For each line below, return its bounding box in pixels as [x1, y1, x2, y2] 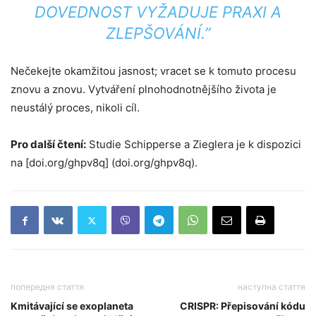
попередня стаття [11, 281, 84, 292]
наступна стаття [238, 281, 305, 292]
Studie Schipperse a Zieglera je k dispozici [86, 138, 301, 151]
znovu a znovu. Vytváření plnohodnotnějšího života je [11, 83, 276, 96]
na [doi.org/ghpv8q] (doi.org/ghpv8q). [11, 156, 197, 169]
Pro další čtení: [11, 138, 86, 151]
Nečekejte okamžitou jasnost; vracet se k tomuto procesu [11, 64, 296, 78]
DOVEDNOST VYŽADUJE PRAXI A [35, 3, 281, 21]
